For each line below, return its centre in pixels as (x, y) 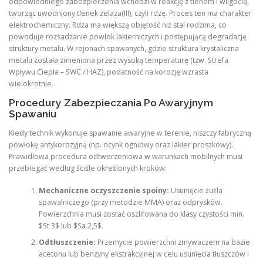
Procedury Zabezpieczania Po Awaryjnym (111, 102)
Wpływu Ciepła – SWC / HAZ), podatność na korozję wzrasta (109, 72)
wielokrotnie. (31, 83)
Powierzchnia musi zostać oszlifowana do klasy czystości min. (141, 214)
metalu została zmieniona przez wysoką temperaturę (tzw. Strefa (119, 60)
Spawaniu (33, 114)
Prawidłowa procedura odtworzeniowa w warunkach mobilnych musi (126, 156)
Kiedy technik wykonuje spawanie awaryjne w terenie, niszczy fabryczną (130, 133)
